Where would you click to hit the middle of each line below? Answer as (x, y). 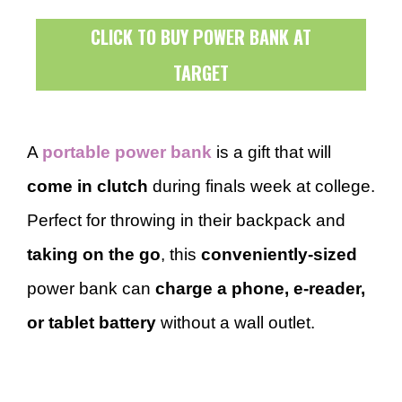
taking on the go (94, 254)
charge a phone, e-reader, (260, 288)
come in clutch (87, 186)
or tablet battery (92, 323)
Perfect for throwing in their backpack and (186, 220)
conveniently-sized (279, 254)
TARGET (201, 73)
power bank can (91, 288)
